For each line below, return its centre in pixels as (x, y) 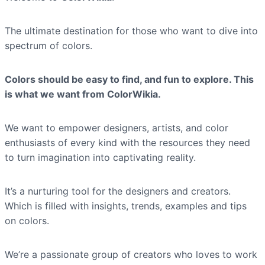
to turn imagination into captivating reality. (100, 157)
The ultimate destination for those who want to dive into (131, 31)
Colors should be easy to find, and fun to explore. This (129, 79)
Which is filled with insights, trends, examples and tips (126, 206)
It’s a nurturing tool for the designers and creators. (118, 191)
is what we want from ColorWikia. (83, 94)
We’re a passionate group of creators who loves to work (131, 254)
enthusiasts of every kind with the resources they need (127, 143)
